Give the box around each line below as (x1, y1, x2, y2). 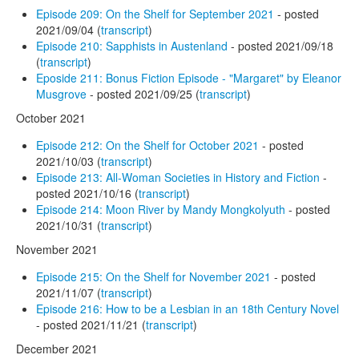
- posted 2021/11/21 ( (36, 316, 146, 333)
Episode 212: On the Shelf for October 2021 (36, 136, 259, 153)
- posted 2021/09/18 (228, 37, 333, 54)
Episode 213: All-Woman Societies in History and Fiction (36, 168, 323, 185)
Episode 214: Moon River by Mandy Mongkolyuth (36, 200, 285, 217)
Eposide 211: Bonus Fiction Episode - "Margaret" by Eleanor (36, 69, 341, 86)
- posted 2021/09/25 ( (87, 85, 200, 102)
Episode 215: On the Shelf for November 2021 (36, 268, 271, 284)
